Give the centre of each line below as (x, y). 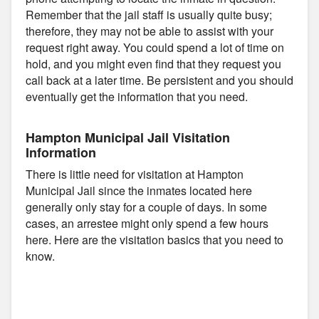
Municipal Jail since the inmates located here (139, 190)
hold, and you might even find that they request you (153, 63)
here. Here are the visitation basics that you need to (155, 239)
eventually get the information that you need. (137, 96)
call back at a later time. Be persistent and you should (159, 80)
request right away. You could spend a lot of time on (155, 47)
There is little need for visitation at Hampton (135, 174)
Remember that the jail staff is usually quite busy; (149, 14)
